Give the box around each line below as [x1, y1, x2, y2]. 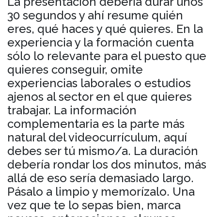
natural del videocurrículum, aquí [7, 130, 187, 144]
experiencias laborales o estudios [7, 76, 191, 90]
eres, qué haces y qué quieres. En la [7, 21, 203, 36]
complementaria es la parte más [7, 116, 185, 131]
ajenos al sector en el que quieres [7, 89, 192, 104]
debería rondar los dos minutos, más [7, 157, 206, 171]
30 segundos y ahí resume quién [7, 8, 183, 22]
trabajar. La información [7, 103, 137, 117]
